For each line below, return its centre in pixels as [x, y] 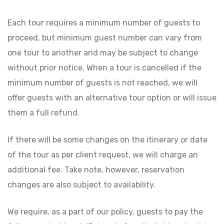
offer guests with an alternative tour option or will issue [112, 98]
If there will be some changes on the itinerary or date [107, 140]
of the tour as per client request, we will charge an [103, 155]
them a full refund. [43, 113]
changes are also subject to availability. [81, 185]
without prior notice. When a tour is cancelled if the [104, 68]
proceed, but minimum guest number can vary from [105, 38]
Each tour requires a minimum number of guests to [104, 23]
